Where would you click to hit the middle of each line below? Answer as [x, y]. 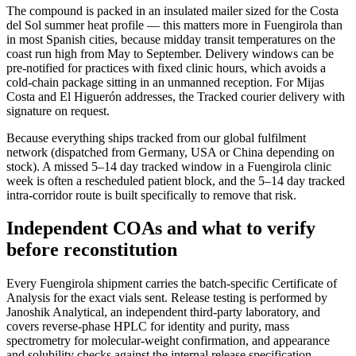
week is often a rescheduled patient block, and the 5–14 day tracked [176, 180]
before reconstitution [92, 250]
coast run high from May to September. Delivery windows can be [170, 53]
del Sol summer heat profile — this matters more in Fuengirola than [174, 25]
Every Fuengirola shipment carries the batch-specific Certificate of [172, 284]
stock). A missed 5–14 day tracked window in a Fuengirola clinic [169, 166]
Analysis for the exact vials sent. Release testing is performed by [167, 298]
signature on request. [58, 110]
